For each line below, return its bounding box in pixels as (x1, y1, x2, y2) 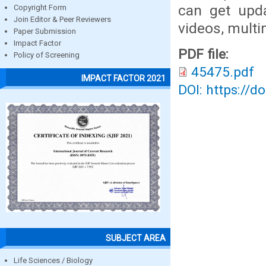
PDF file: (178, 46, 232, 62)
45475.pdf (191, 64, 254, 80)
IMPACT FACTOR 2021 (81, 73, 166, 83)
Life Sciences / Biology (14, 255, 93, 265)
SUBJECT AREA (106, 233, 166, 243)
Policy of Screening (14, 50, 80, 60)
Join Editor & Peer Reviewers (14, 15, 111, 24)
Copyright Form (14, 3, 66, 12)
